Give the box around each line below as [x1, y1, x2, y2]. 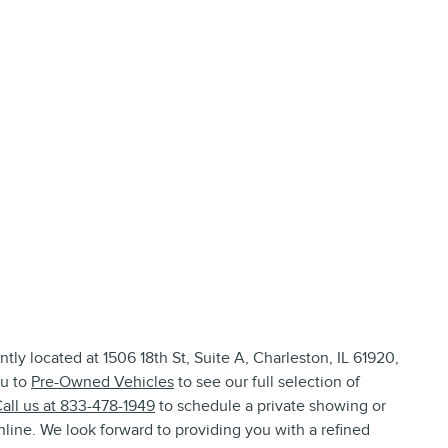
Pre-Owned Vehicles [31, 371, 174, 392]
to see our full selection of [174, 371, 360, 392]
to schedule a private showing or [155, 395, 386, 416]
